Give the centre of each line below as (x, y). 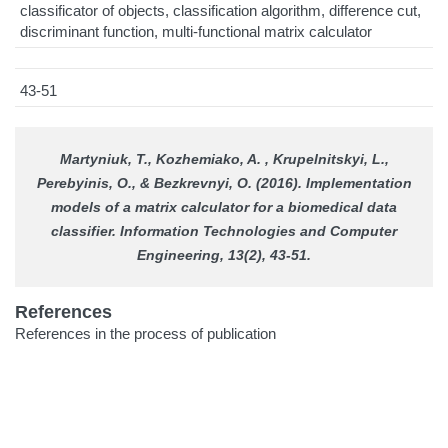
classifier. (85, 231)
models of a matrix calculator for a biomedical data (224, 207)
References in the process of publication (145, 334)
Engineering (178, 255)
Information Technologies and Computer (258, 231)
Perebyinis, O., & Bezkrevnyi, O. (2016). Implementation (224, 183)
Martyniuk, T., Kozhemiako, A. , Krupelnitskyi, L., (224, 159)
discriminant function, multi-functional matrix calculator (196, 31)
